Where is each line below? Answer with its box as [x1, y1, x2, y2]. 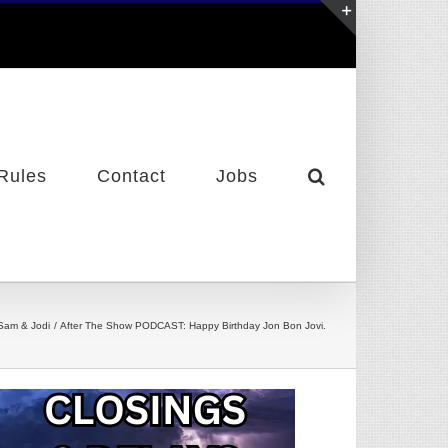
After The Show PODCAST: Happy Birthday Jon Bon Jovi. [60, 320, 326, 331]
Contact [97, 166, 166, 186]
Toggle [355, 37, 393, 52]
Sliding [355, 56, 394, 71]
